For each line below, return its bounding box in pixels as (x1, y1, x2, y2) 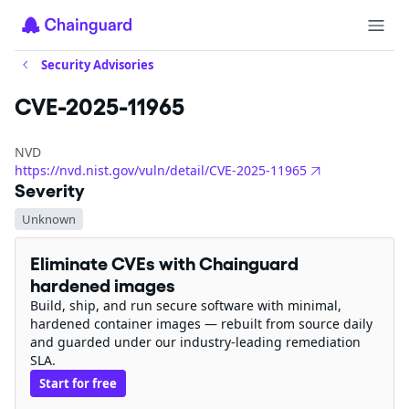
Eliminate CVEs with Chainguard (30, 253, 299, 275)
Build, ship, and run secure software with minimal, (30, 297, 341, 314)
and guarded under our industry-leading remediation (30, 333, 361, 351)
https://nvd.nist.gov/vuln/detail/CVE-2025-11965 (15, 161, 307, 179)
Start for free (39, 375, 117, 392)
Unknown (22, 210, 76, 227)
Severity (15, 180, 85, 202)
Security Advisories (41, 57, 153, 73)
